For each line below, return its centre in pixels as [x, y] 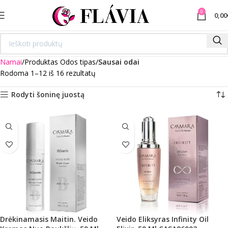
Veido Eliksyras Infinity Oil [163, 219]
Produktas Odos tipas [60, 62]
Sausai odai [119, 62]
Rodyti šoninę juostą [48, 94]
